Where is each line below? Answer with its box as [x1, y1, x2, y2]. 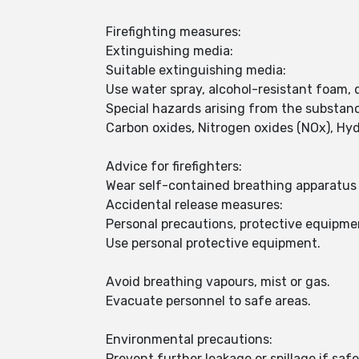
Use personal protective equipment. [106, 236, 324, 251]
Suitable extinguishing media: [106, 63, 286, 78]
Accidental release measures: [106, 197, 283, 212]
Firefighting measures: [106, 24, 241, 39]
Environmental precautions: [106, 332, 272, 347]
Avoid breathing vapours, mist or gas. [106, 274, 333, 289]
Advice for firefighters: [106, 159, 242, 174]
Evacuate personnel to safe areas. [106, 293, 311, 309]
